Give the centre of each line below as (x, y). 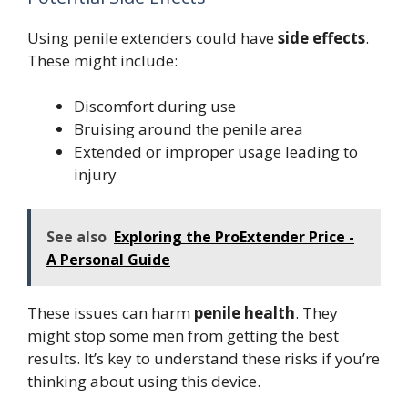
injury (95, 175)
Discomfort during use (155, 107)
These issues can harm (111, 312)
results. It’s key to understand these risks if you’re (204, 358)
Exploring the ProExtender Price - (234, 236)
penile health (245, 312)
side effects (321, 37)
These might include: (102, 60)
